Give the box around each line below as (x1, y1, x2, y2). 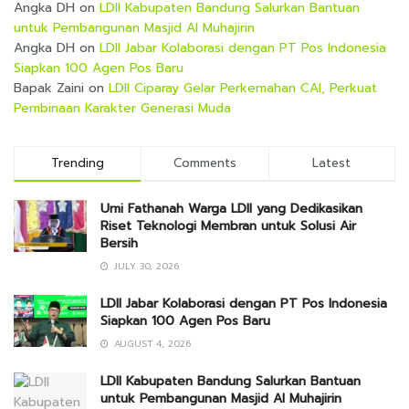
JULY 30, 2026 (110, 259, 179, 274)
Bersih (100, 234, 138, 254)
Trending (51, 154, 105, 173)
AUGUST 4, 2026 (110, 337, 191, 351)
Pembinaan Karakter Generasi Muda (14, 99, 231, 119)
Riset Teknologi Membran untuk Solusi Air (100, 216, 356, 236)
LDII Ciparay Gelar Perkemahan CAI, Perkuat (109, 79, 377, 99)
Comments (173, 154, 236, 173)
